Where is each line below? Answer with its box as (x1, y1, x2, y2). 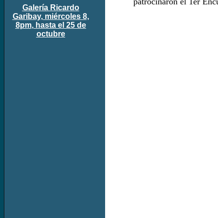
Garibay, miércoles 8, (12, 12, 89, 20)
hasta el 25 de (35, 20, 86, 29)
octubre (36, 29, 65, 38)
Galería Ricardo (22, 3, 79, 12)
